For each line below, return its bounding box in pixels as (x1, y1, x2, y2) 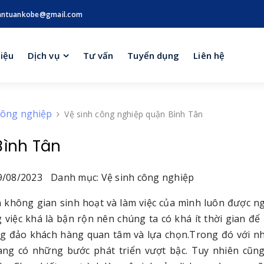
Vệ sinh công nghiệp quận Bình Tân (64, 108, 203, 120)
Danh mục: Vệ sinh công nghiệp (51, 171, 194, 184)
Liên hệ (193, 49, 225, 61)
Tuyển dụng (127, 49, 180, 61)
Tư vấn (82, 49, 114, 61)
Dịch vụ (27, 49, 60, 61)
